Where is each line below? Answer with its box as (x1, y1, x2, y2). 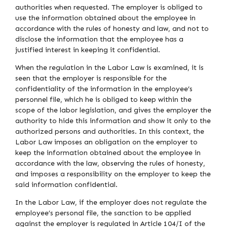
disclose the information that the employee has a (15, 35, 183, 44)
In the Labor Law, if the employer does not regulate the (15, 198, 207, 207)
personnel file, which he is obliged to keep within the (15, 95, 192, 104)
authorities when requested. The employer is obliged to (15, 3, 203, 12)
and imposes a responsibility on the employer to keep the (15, 170, 211, 179)
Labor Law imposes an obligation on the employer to (15, 138, 198, 147)
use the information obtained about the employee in (15, 14, 196, 23)
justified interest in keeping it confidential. (15, 46, 160, 55)
